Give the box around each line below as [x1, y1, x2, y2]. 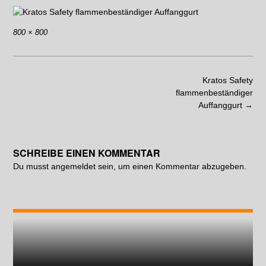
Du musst [13, 161, 51, 171]
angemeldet [51, 161, 96, 171]
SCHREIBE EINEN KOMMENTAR [13, 146, 160, 160]
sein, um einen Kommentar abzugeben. [96, 161, 246, 171]
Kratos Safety [202, 75, 253, 85]
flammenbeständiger [176, 88, 253, 97]
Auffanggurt [198, 100, 245, 110]
